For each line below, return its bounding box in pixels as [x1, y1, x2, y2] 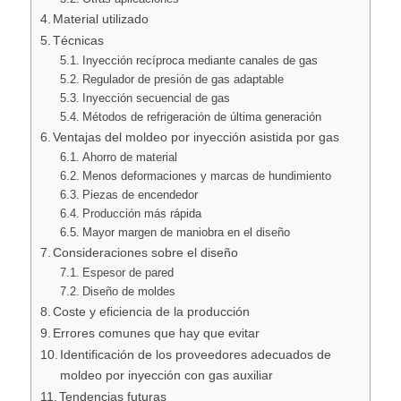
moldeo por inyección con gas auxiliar [60, 368, 274, 383]
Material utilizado [53, 12, 149, 27]
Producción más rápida [81, 207, 201, 221]
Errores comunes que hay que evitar [53, 326, 260, 341]
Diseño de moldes [81, 285, 175, 299]
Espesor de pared [81, 266, 174, 280]
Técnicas [53, 33, 105, 48]
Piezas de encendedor [81, 188, 198, 202]
